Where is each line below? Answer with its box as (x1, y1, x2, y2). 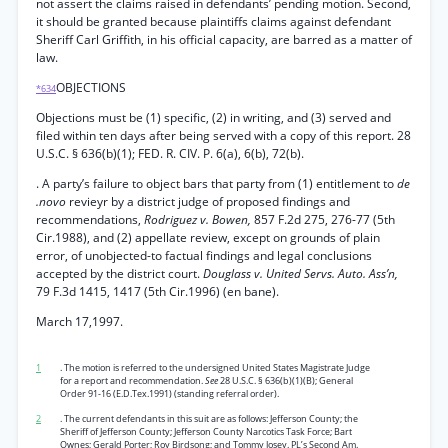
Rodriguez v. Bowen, (144, 211, 254, 228)
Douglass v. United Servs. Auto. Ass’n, (203, 265, 398, 282)
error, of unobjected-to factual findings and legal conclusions (36, 247, 372, 264)
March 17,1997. (36, 313, 123, 330)
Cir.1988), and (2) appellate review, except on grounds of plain (36, 229, 380, 246)
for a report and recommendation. (60, 374, 205, 387)
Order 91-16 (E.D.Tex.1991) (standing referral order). (60, 387, 279, 400)
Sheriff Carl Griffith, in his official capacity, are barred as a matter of (36, 31, 412, 48)
